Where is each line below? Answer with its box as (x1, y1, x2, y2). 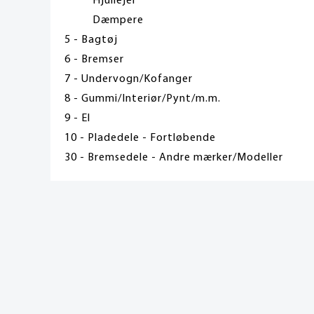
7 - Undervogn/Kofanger (64, 73, 193, 85)
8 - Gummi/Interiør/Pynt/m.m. (64, 93, 221, 104)
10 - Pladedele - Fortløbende (64, 132, 216, 144)
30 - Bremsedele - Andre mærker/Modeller (64, 151, 283, 163)
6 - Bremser (64, 53, 124, 65)
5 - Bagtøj (64, 34, 118, 46)
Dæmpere (93, 14, 144, 26)
